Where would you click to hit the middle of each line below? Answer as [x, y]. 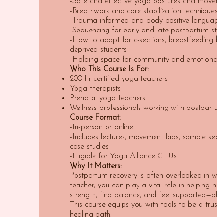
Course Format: [95, 118]
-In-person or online [101, 127]
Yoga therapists [95, 89]
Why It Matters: [96, 166]
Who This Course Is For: [109, 69]
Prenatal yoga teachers [108, 98]
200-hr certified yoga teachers [119, 79]
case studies [89, 147]
